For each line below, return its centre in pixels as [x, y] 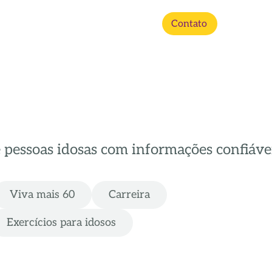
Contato [189, 24]
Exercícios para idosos [61, 223]
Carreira [129, 195]
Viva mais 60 [42, 195]
